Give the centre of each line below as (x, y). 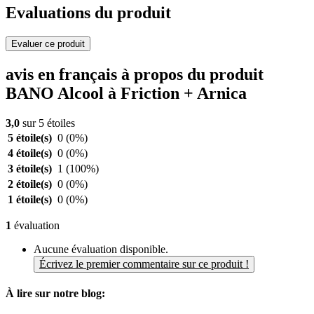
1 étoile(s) (30, 200)
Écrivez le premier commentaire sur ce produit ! (144, 264)
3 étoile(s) (30, 169)
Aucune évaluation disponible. (101, 250)
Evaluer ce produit (48, 44)
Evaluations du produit (88, 13)
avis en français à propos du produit (135, 75)
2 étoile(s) (30, 184)
